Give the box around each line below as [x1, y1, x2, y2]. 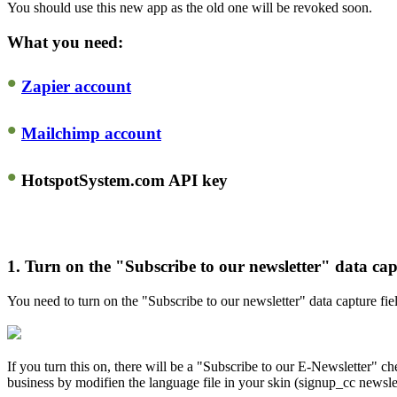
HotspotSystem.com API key [17, 170, 228, 190]
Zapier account [21, 77, 131, 97]
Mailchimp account [21, 124, 161, 144]
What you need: [7, 32, 123, 51]
